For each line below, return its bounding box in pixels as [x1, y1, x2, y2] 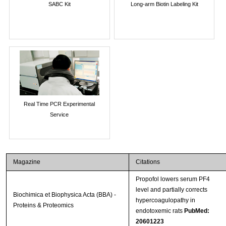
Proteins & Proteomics [13, 202, 74, 209]
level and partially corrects [135, 186, 207, 194]
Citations [135, 158, 160, 166]
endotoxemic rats [135, 207, 184, 215]
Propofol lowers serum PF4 [135, 176, 210, 183]
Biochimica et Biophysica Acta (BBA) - [13, 191, 116, 199]
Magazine [13, 158, 40, 166]
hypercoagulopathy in [135, 197, 195, 204]
